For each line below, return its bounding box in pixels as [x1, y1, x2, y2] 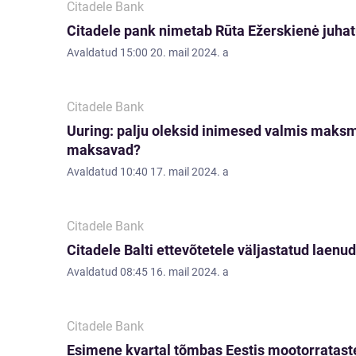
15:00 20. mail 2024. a [120, 46, 229, 59]
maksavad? [67, 141, 141, 158]
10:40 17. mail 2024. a [120, 165, 229, 178]
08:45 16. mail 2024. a [120, 265, 229, 278]
